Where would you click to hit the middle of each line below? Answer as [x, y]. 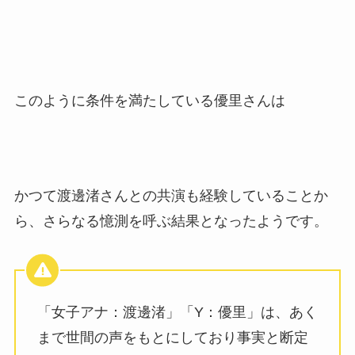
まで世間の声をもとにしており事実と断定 [172, 337]
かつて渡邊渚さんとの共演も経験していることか [171, 196]
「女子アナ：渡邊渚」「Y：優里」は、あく [177, 312]
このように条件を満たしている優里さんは [149, 101]
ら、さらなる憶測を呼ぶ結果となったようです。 [171, 221]
